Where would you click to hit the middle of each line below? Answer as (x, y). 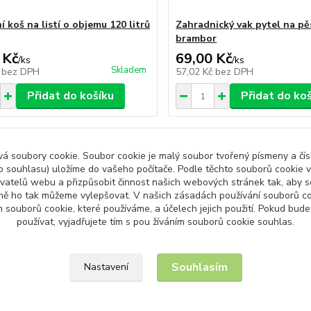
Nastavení (106, 267)
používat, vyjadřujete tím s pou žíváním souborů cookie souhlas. (155, 222)
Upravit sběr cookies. (155, 259)
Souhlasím (199, 267)
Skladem (129, 70)
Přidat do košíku (70, 96)
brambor (196, 39)
